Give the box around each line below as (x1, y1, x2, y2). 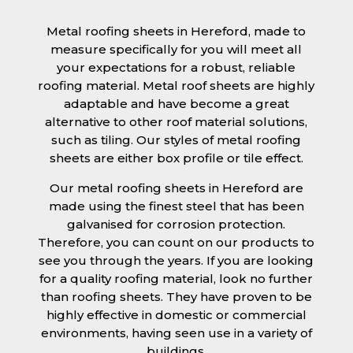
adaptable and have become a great (63, 95, 289, 111)
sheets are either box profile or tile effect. (49, 150, 303, 165)
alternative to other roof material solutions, (45, 113, 308, 129)
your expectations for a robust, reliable (57, 59, 296, 75)
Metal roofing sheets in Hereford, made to (46, 23, 307, 39)
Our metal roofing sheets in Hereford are (49, 180, 303, 195)
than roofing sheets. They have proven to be (40, 288, 312, 304)
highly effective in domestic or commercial (46, 307, 307, 322)
